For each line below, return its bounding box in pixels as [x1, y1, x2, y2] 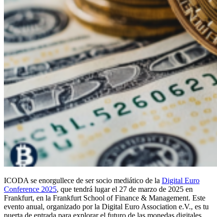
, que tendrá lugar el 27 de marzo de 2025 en [57, 185, 193, 193]
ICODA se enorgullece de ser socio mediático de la [4, 176, 162, 185]
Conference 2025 [4, 185, 57, 193]
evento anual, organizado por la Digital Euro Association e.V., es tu [4, 202, 209, 211]
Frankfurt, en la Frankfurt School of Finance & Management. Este [4, 193, 205, 202]
